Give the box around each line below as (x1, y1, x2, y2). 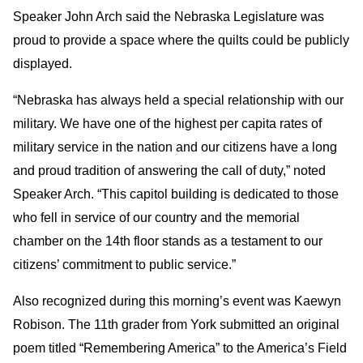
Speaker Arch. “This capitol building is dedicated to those (13, 187, 339, 201)
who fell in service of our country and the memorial (13, 211, 300, 224)
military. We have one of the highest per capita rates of (13, 117, 322, 130)
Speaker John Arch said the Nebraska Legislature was (13, 10, 324, 23)
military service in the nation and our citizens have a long (13, 140, 337, 154)
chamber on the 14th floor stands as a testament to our (13, 234, 322, 248)
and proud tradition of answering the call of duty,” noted (13, 164, 326, 177)
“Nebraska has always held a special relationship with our (13, 93, 344, 107)
